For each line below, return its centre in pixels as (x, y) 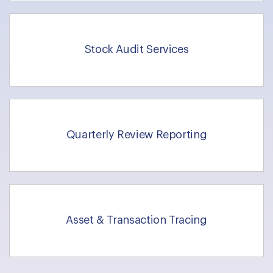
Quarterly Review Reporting (136, 135)
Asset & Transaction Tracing (136, 220)
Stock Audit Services (136, 49)
